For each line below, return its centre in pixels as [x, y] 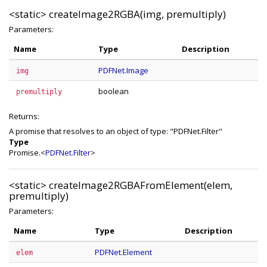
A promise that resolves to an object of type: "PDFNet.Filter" [116, 131]
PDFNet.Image [123, 70]
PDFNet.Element [123, 252]
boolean [114, 91]
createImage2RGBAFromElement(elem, [141, 185]
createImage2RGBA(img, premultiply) [137, 14]
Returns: [24, 116]
